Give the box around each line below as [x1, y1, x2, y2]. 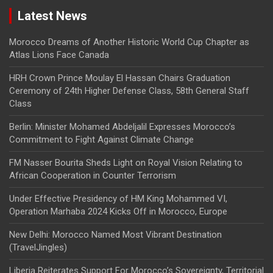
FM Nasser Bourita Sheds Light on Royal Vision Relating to [9, 157, 243, 169]
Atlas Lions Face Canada [9, 49, 109, 61]
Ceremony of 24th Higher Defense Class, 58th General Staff [9, 85, 249, 97]
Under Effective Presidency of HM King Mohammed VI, [9, 193, 227, 205]
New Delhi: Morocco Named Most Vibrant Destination [9, 229, 222, 241]
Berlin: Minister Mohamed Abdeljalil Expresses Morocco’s [9, 121, 235, 133]
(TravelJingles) [9, 242, 67, 253]
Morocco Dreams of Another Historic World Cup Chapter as [9, 37, 249, 48]
